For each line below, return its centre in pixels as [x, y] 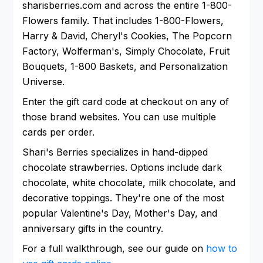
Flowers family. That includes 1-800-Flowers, [123, 21]
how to [222, 249]
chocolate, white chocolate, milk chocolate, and [129, 183]
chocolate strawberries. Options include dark [122, 168]
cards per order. [58, 132]
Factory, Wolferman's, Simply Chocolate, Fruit [126, 51]
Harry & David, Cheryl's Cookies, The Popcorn [127, 36]
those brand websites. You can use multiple [119, 117]
